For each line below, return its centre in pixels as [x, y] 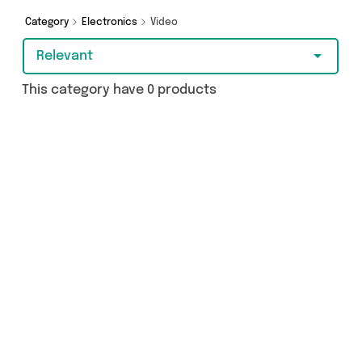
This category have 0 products [119, 90]
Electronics [111, 23]
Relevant [65, 56]
